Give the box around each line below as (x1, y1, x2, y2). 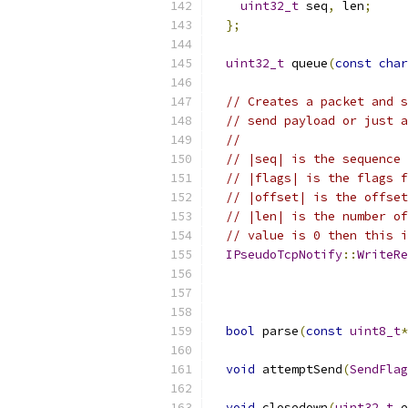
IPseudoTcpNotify (226, 247, 342, 262)
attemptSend (255, 362, 342, 377)
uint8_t (350, 323, 401, 339)
